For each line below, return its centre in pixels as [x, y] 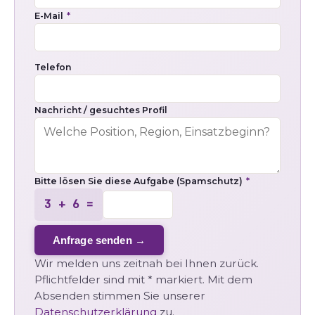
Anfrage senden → [99, 240]
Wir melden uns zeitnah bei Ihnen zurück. [147, 263]
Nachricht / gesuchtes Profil [101, 110]
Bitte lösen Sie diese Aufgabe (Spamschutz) [140, 181]
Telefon [53, 67]
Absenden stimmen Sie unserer [120, 295]
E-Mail [50, 15]
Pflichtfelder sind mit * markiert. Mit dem [143, 279]
